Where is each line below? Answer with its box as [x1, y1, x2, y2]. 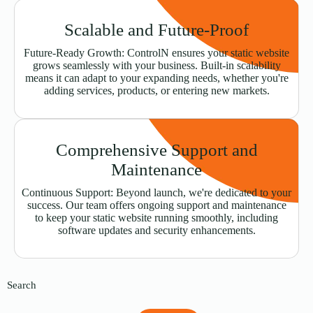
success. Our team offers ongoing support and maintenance [27, 199, 286, 212]
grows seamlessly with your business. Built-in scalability [32, 59, 281, 72]
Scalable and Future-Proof [64, 20, 249, 40]
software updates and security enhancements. [57, 224, 256, 237]
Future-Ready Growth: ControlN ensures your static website [24, 47, 289, 59]
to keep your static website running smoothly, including [35, 212, 278, 224]
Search [7, 279, 36, 291]
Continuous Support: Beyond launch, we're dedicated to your [22, 187, 291, 199]
